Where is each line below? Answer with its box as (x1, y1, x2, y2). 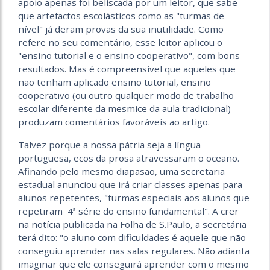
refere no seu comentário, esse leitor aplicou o (18, 36, 222, 49)
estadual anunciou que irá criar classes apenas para (18, 178, 242, 191)
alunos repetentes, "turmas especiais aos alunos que (18, 192, 250, 204)
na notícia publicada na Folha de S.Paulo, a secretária (18, 218, 246, 231)
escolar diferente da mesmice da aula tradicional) (18, 102, 231, 115)
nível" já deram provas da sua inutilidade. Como (18, 23, 224, 36)
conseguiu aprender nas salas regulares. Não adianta (18, 245, 250, 257)
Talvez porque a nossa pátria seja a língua (18, 139, 201, 151)
